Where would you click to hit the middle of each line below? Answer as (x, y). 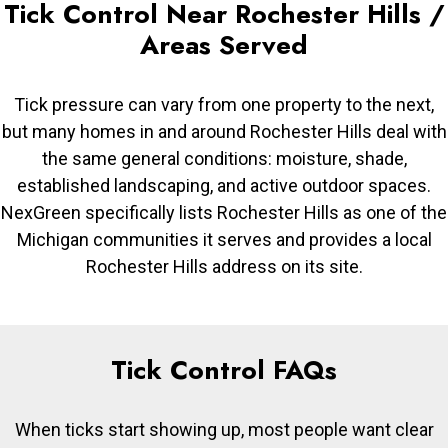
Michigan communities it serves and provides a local (224, 239)
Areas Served (224, 44)
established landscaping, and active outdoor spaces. (224, 185)
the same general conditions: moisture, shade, (224, 158)
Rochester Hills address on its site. (224, 266)
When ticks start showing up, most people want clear (224, 429)
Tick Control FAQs (224, 369)
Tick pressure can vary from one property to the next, (224, 104)
